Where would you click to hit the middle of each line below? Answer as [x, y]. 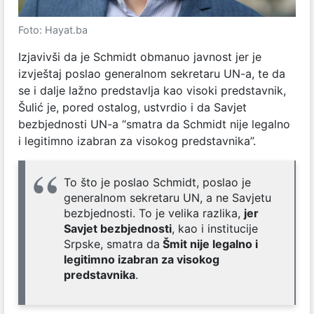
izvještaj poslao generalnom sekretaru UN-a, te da [152, 74]
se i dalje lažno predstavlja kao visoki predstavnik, [152, 91]
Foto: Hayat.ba [53, 30]
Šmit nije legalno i [209, 244]
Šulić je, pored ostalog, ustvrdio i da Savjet [132, 108]
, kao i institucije [215, 229]
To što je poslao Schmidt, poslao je [157, 183]
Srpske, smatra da [112, 244]
